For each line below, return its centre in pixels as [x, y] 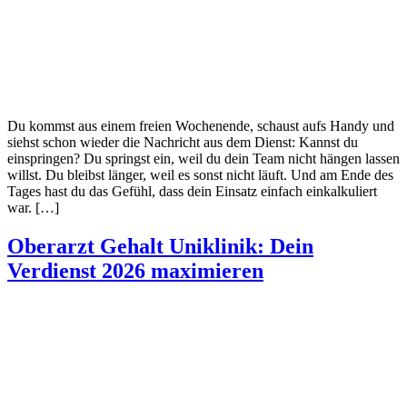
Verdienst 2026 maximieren [135, 270]
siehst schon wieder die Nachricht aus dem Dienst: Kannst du [183, 142]
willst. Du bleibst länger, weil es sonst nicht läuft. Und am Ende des [200, 174]
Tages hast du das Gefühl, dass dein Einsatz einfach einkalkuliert [192, 191]
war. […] [33, 207]
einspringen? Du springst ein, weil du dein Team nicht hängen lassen [203, 158]
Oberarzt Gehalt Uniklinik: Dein [160, 246]
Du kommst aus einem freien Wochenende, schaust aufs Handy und [201, 125]
